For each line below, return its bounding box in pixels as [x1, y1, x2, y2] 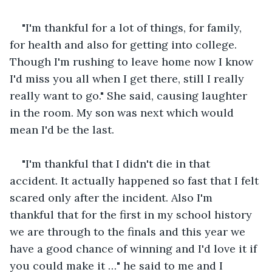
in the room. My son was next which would [10, 105, 237, 120]
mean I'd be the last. [10, 122, 117, 137]
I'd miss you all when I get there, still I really [10, 71, 247, 86]
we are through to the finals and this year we [10, 224, 248, 239]
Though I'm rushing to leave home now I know [10, 54, 256, 69]
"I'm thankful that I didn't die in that [22, 156, 213, 171]
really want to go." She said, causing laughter [10, 88, 250, 103]
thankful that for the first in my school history [10, 207, 255, 222]
